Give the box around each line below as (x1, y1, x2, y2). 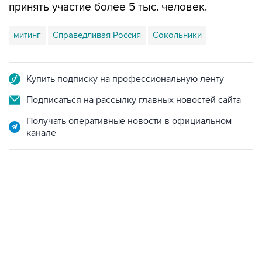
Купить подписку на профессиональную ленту (26, 73, 224, 85)
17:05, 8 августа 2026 (9, 208, 82, 218)
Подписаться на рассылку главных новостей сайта (26, 94, 241, 106)
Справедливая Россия (53, 30, 141, 40)
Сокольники (153, 30, 202, 40)
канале (26, 127, 56, 139)
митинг (13, 30, 41, 40)
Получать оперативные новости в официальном (26, 115, 232, 127)
